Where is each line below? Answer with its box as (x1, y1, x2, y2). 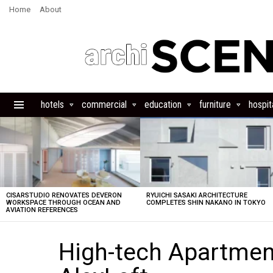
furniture (199, 99, 231, 110)
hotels (41, 99, 64, 110)
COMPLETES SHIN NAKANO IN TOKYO (146, 199, 266, 207)
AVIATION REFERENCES (6, 206, 78, 214)
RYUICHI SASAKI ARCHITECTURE (146, 191, 248, 199)
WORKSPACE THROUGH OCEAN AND (6, 199, 121, 207)
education (144, 99, 182, 110)
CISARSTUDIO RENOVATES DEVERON (6, 191, 122, 199)
